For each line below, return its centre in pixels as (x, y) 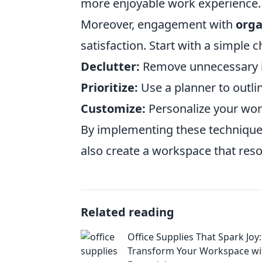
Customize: (113, 108)
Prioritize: (109, 87)
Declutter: (110, 66)
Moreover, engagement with (158, 24)
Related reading (127, 212)
